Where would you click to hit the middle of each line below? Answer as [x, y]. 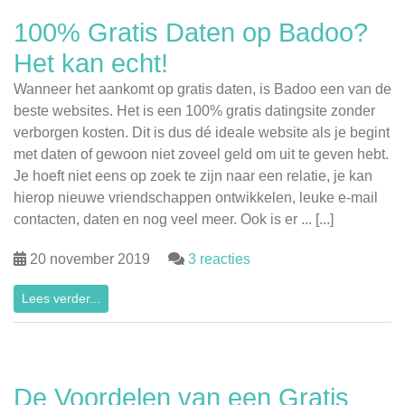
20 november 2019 [90, 259]
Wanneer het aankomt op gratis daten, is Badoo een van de [202, 89]
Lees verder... [61, 299]
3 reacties [219, 259]
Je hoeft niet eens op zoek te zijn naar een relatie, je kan [193, 176]
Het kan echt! [91, 64]
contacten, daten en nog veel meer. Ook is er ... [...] [174, 220]
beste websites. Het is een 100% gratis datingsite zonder [194, 111]
